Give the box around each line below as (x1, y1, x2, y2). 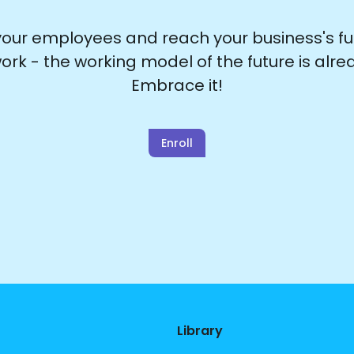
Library (177, 322, 223, 340)
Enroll (161, 135, 193, 151)
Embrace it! (131, 74, 223, 96)
